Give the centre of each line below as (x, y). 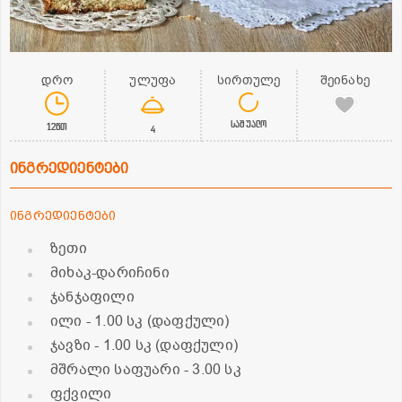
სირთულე (249, 81)
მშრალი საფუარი (117, 370)
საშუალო (249, 124)
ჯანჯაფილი (92, 297)
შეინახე (345, 81)
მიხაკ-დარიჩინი (110, 273)
